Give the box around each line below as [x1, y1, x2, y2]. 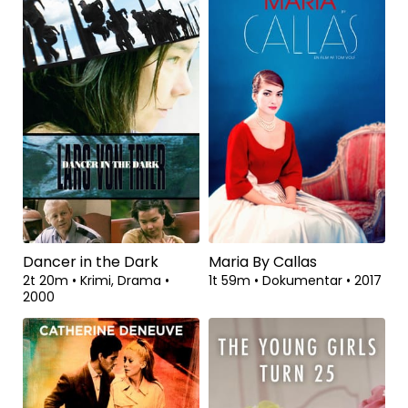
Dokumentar [262, 271, 346, 291]
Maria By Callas [209, 251, 317, 273]
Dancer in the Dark [23, 251, 158, 273]
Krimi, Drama [80, 271, 165, 291]
